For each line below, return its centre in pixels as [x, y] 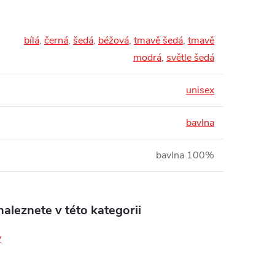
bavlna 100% [185, 156]
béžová [114, 41]
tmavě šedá [158, 41]
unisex [200, 91]
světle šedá [190, 58]
